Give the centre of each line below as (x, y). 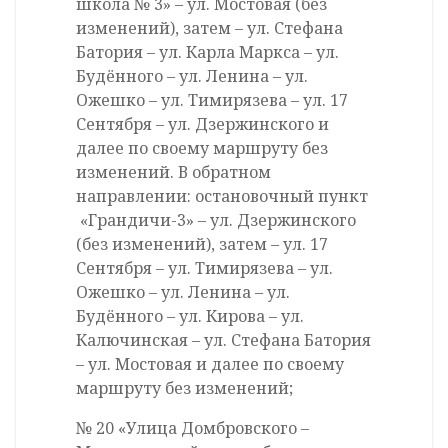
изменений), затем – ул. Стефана (209, 28)
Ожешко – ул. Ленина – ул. (183, 292)
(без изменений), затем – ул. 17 (202, 244)
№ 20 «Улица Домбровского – (192, 428)
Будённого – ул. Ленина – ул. (192, 76)
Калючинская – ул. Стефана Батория (223, 340)
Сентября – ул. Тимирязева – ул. (204, 268)
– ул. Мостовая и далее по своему (210, 364)
